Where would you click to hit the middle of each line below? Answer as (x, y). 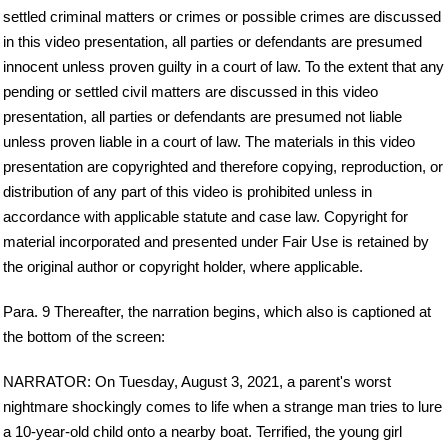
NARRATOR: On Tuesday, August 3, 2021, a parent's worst (197, 382)
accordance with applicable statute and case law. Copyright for (205, 217)
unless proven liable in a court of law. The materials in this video (209, 142)
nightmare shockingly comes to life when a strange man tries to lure (222, 407)
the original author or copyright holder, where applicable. (183, 267)
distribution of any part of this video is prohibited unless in (187, 192)
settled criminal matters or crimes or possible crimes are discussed (222, 17)
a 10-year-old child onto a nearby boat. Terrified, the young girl (202, 432)
